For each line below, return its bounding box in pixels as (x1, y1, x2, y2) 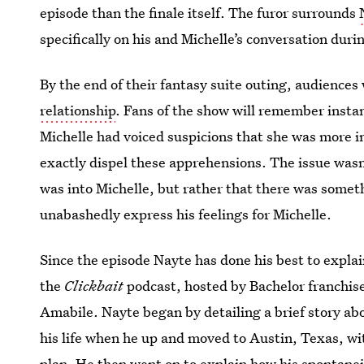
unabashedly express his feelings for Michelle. (40, 205, 332, 223)
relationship (40, 101, 116, 119)
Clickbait (64, 276, 124, 295)
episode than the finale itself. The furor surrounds (40, 3, 360, 22)
